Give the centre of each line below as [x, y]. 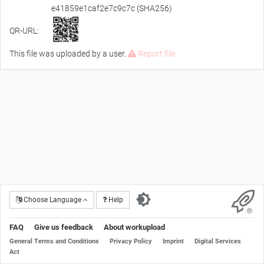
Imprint [173, 242]
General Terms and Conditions [54, 242]
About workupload [134, 227]
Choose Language [52, 200]
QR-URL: [25, 31]
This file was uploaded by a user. [69, 54]
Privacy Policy [131, 242]
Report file [156, 54]
